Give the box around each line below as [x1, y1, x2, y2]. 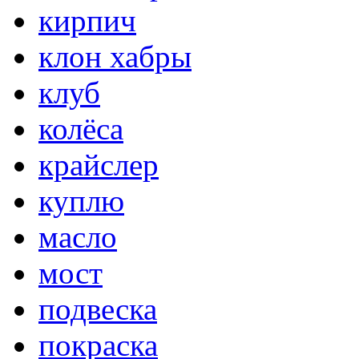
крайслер [38, 147, 159, 183]
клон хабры [38, 39, 192, 75]
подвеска [38, 292, 157, 327]
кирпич [38, 3, 136, 38]
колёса [38, 111, 123, 147]
